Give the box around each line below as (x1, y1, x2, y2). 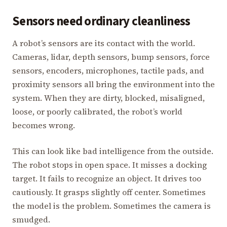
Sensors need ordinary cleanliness (12, 12, 191, 30)
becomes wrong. (12, 119, 75, 131)
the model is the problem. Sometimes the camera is (12, 200, 211, 211)
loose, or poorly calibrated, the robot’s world (12, 105, 182, 117)
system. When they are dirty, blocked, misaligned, (12, 92, 205, 103)
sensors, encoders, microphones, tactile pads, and (12, 64, 204, 76)
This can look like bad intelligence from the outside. (12, 145, 213, 157)
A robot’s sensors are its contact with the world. (12, 37, 195, 49)
